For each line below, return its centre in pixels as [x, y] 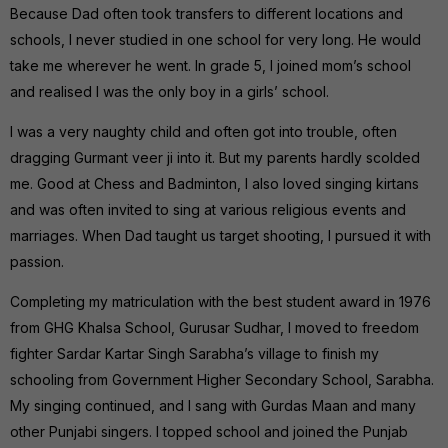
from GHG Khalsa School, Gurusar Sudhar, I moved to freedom [214, 327]
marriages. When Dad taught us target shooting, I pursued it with [220, 235]
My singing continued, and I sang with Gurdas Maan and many [213, 405]
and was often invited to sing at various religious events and [208, 209]
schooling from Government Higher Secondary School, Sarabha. [222, 379]
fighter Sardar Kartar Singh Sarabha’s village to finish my [194, 353]
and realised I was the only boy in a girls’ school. [169, 91]
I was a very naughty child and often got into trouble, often [203, 131]
